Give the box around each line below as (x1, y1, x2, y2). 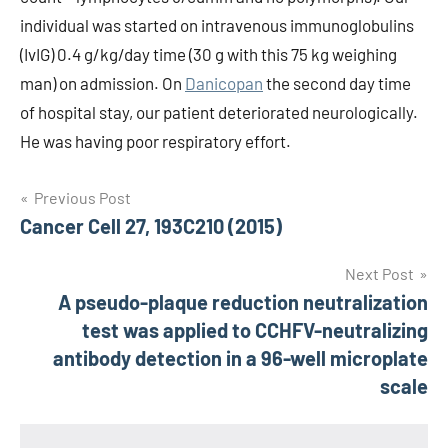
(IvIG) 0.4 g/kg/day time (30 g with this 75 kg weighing (20, 44, 397, 64)
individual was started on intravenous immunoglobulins (20, 15, 414, 35)
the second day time (263, 73, 411, 93)
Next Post (345, 264, 414, 283)
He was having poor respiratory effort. (20, 131, 291, 151)
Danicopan (185, 73, 263, 93)
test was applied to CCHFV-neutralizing (82, 318, 428, 342)
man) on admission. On (20, 73, 185, 93)
